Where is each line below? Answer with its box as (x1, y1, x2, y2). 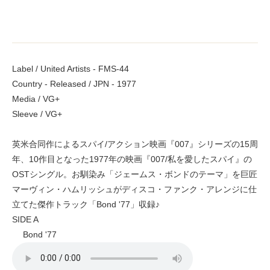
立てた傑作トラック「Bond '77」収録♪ (12, 199, 160, 209)
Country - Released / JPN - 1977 (12, 78, 136, 89)
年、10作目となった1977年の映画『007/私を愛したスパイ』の (12, 154, 252, 164)
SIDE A (12, 214, 39, 224)
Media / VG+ (12, 93, 60, 104)
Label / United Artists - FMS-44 (12, 63, 129, 74)
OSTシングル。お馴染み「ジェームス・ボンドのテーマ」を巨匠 (12, 169, 257, 179)
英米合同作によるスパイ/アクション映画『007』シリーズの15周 (12, 139, 258, 149)
